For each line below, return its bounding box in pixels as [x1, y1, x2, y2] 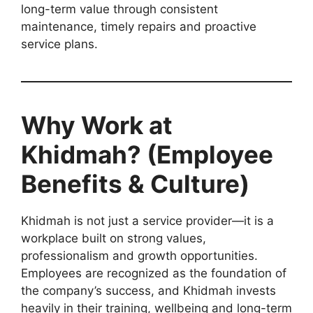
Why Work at [21, 110, 173, 140]
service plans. [21, 36, 98, 51]
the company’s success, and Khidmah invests [21, 283, 276, 298]
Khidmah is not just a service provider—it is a [21, 213, 274, 228]
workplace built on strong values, [21, 231, 206, 245]
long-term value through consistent [21, 1, 218, 16]
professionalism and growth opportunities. [21, 248, 258, 263]
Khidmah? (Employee [21, 139, 273, 169]
